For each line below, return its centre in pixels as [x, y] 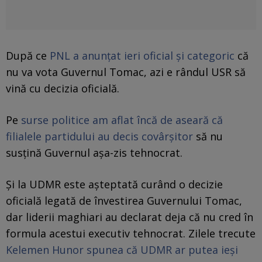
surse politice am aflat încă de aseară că [122, 120]
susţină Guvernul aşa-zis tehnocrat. [94, 152]
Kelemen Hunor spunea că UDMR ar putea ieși [122, 249]
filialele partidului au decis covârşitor [99, 136]
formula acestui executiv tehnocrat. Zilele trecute [131, 233]
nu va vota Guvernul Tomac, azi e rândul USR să [126, 72]
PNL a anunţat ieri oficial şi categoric [142, 55]
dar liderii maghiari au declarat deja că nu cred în [130, 217]
